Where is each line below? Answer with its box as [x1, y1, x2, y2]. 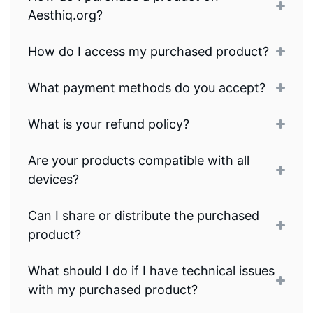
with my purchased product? [28, 282, 198, 298]
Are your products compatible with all [28, 153, 249, 168]
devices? [28, 172, 79, 187]
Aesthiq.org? [28, 8, 103, 23]
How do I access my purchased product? [28, 44, 269, 59]
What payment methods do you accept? [28, 80, 265, 96]
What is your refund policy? [28, 117, 189, 132]
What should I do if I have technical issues [28, 263, 275, 279]
